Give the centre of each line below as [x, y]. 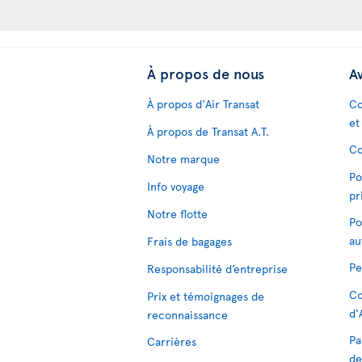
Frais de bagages [189, 241]
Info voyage [176, 186]
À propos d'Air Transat [203, 103]
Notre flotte [177, 213]
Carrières [172, 341]
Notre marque [183, 158]
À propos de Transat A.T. [208, 131]
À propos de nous [206, 73]
